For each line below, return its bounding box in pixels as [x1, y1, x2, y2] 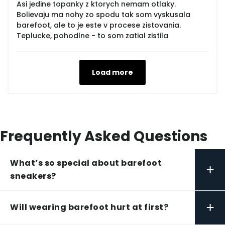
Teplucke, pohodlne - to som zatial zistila [17, 31, 168, 41]
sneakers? [10, 170, 56, 182]
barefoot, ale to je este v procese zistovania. [17, 20, 181, 31]
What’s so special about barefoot [10, 157, 162, 169]
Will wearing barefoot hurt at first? [10, 201, 168, 213]
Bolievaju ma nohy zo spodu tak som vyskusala [17, 10, 190, 20]
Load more [92, 67, 133, 78]
